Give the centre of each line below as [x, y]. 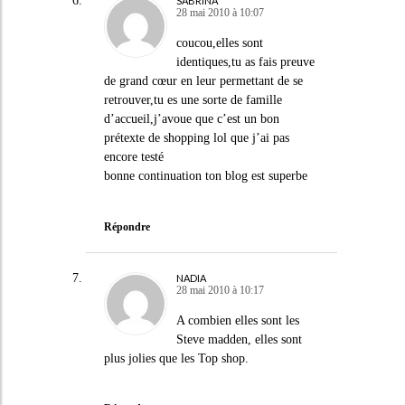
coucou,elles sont [219, 43]
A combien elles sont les [237, 320]
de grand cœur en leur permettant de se [203, 81]
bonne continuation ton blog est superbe [205, 176]
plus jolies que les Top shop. [176, 358]
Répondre [127, 226]
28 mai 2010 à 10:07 [220, 13]
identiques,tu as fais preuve [245, 62]
